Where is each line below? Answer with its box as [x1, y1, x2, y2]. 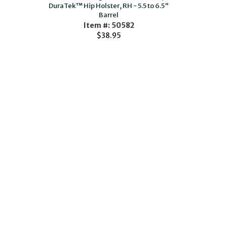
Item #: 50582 [83, 21, 134, 30]
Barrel [99, 11, 119, 19]
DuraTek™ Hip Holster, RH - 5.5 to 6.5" [49, 2, 169, 10]
